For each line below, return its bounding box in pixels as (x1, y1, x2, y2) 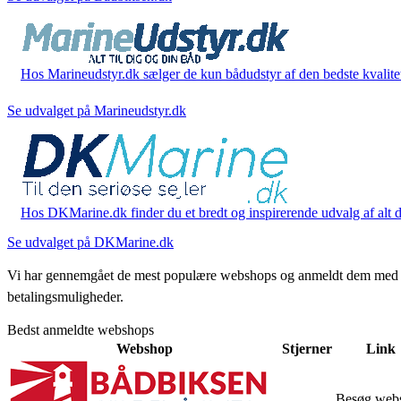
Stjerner (282, 340, 332, 356)
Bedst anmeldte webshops (7, 321, 154, 337)
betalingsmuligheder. (7, 288, 124, 304)
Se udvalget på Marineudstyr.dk (7, 102, 186, 118)
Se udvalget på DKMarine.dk (7, 234, 174, 250)
